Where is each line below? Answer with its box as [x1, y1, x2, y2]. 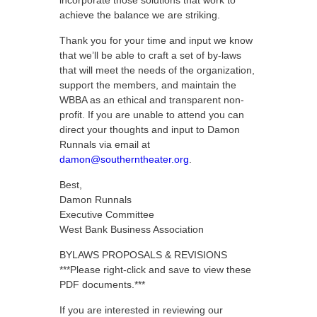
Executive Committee [59, 209, 154, 220]
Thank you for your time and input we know [59, 35, 253, 46]
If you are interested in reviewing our [59, 304, 223, 316]
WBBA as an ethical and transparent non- [59, 94, 244, 105]
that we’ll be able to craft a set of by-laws [59, 50, 241, 61]
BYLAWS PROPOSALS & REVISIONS [59, 249, 227, 260]
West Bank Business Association [59, 224, 204, 235]
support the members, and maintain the [59, 79, 236, 91]
